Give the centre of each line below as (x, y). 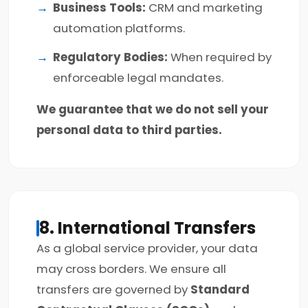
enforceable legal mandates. (138, 78)
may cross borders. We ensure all (131, 269)
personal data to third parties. (129, 130)
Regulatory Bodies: (110, 57)
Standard (220, 289)
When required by (220, 57)
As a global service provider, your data (147, 248)
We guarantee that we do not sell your (153, 109)
